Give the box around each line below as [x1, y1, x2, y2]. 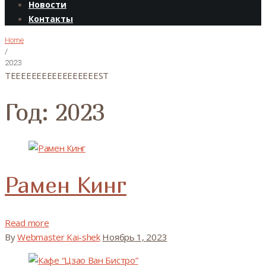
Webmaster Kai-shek [17, 231, 100, 243]
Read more [5, 217, 49, 229]
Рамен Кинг [5, 172, 126, 198]
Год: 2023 [5, 97, 105, 126]
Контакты [28, 13, 73, 24]
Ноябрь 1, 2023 [102, 231, 167, 243]
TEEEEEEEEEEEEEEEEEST [5, 69, 109, 81]
